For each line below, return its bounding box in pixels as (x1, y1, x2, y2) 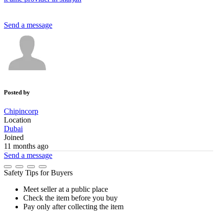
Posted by (4, 88, 30, 96)
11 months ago (4, 142, 48, 151)
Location (4, 116, 31, 124)
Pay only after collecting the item (23, 202, 124, 211)
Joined (4, 133, 24, 142)
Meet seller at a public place (23, 185, 108, 194)
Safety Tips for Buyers (4, 169, 73, 177)
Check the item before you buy (23, 194, 118, 202)
